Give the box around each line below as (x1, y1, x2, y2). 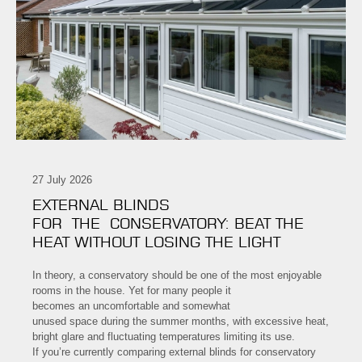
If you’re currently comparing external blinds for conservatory (32, 346, 316, 359)
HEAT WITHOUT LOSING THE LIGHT (32, 233, 290, 252)
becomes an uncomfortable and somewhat (32, 300, 230, 313)
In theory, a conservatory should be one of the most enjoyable (32, 269, 322, 282)
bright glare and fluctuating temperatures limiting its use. (32, 330, 298, 343)
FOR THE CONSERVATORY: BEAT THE (32, 214, 304, 234)
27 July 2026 (32, 174, 92, 187)
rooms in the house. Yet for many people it (32, 284, 231, 297)
